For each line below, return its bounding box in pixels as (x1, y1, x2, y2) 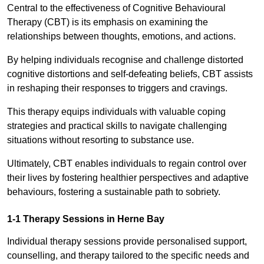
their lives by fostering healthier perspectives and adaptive (7, 173, 249, 183)
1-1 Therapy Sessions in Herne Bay (7, 214, 164, 225)
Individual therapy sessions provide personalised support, (7, 236, 247, 247)
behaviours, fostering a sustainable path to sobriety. (7, 187, 220, 197)
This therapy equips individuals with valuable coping (7, 107, 226, 117)
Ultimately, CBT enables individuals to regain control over (7, 159, 246, 169)
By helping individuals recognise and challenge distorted (7, 55, 243, 65)
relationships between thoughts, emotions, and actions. (7, 31, 236, 42)
